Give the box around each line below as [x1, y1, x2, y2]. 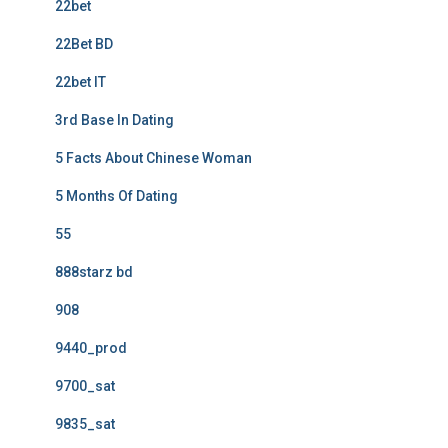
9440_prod [55, 340, 127, 356]
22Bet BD [55, 36, 113, 52]
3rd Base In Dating [55, 112, 174, 128]
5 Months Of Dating [55, 188, 178, 204]
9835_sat [55, 416, 115, 432]
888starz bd [55, 264, 133, 280]
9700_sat [55, 378, 115, 394]
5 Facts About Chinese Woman [55, 150, 252, 166]
